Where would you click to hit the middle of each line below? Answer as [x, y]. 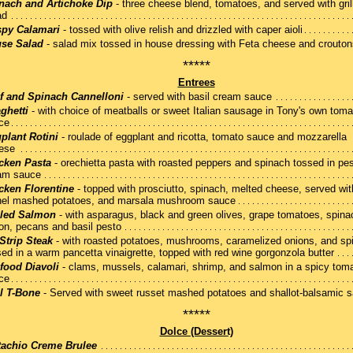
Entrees [196, 83]
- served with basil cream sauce [198, 97]
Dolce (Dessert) [196, 332]
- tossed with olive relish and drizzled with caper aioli [181, 30]
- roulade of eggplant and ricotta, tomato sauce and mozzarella [203, 137]
